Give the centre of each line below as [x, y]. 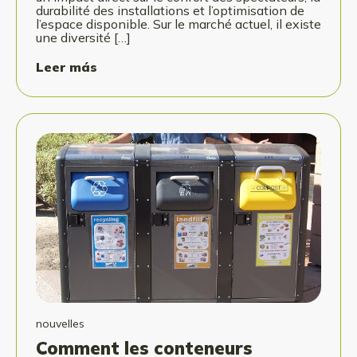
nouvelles [60, 324]
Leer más [67, 67]
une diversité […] [83, 38]
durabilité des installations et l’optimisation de [170, 11]
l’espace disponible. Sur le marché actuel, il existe [178, 24]
